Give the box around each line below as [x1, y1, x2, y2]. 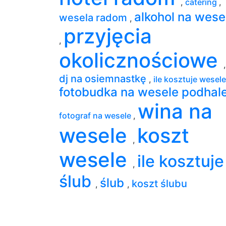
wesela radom [59, 11, 130, 24]
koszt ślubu [132, 177, 187, 190]
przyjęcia [64, 23, 152, 48]
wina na [138, 98, 212, 124]
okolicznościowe [59, 47, 223, 73]
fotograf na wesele [59, 110, 133, 121]
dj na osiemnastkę [59, 72, 149, 85]
